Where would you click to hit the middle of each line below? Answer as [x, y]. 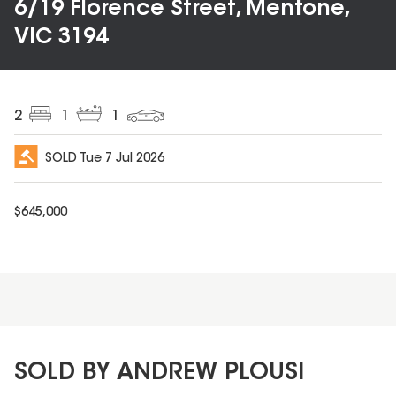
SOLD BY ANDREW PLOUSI [159, 373]
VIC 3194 [61, 38]
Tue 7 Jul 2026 [122, 160]
